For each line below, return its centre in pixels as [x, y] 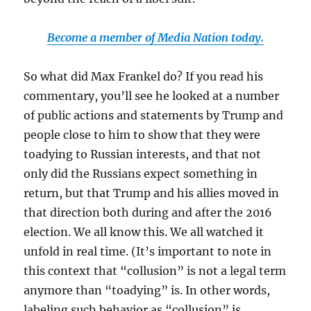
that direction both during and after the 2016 [148, 212]
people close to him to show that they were [142, 134]
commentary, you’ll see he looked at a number [152, 95]
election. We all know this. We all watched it [144, 232]
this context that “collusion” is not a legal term [155, 270]
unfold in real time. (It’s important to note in [148, 251]
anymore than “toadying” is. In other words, [147, 290]
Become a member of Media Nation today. [155, 37]
